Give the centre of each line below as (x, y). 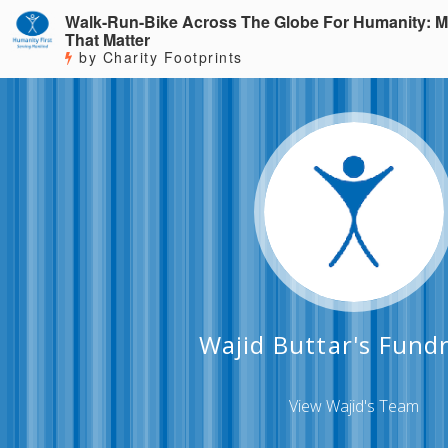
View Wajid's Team (354, 406)
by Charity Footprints (158, 57)
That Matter (108, 39)
